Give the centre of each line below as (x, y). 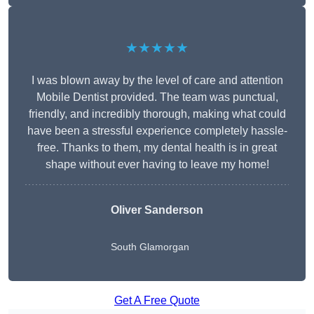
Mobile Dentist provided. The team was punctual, (157, 97)
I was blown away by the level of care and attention (157, 81)
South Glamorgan (150, 247)
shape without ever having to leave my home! (157, 165)
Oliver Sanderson (157, 210)
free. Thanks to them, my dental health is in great (157, 148)
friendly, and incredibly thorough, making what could (157, 114)
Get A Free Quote (157, 301)
